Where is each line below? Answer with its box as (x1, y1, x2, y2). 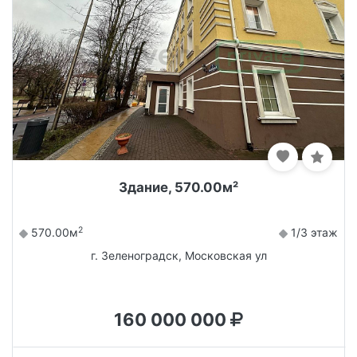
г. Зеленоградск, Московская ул (90, 249, 267, 263)
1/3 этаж (288, 226, 338, 240)
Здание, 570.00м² (119, 179, 238, 196)
